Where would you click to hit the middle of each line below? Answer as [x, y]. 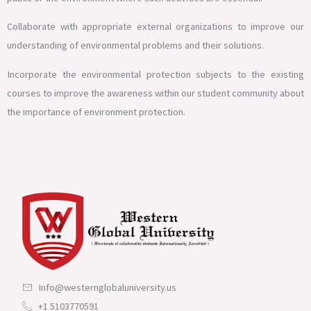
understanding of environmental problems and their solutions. [135, 45]
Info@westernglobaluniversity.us [107, 287]
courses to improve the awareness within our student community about [155, 93]
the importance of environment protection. [96, 111]
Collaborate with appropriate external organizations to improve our [155, 27]
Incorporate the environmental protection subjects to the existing [155, 74]
